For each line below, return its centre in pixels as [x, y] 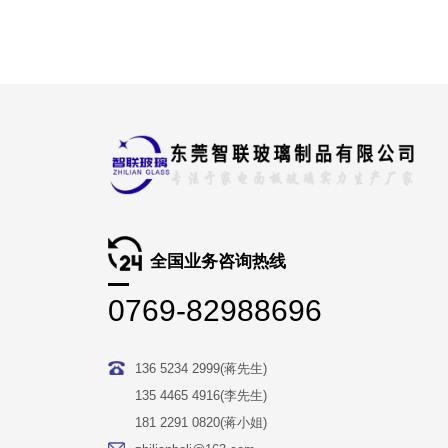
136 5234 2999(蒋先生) [200, 368]
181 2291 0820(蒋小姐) [200, 422]
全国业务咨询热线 [217, 262]
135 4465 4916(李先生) [200, 395]
